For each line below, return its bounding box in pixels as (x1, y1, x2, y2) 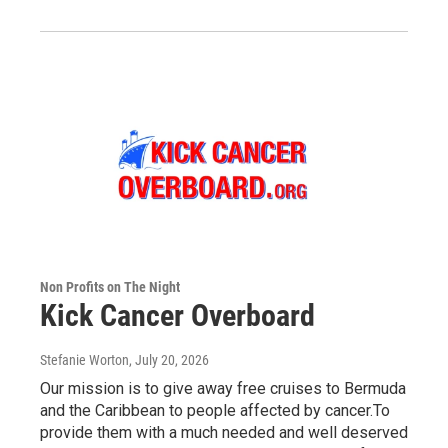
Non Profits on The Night (40, 278, 180, 295)
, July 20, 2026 (129, 351, 209, 368)
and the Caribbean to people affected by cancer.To (40, 400, 390, 420)
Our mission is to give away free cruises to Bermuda (40, 378, 406, 398)
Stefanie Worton (40, 351, 129, 368)
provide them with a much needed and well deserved (40, 422, 408, 442)
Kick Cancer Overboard (40, 297, 315, 333)
